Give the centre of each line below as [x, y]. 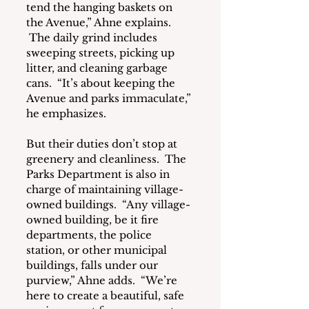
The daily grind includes [93, 38]
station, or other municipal [98, 250]
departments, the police [90, 235]
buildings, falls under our [93, 266]
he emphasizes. [66, 114]
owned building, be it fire [94, 220]
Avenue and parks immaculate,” [110, 99]
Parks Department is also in [99, 175]
